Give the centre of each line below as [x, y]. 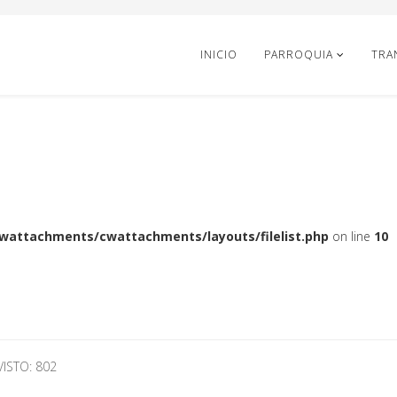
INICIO [219, 54]
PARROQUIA [299, 54]
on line [351, 236]
